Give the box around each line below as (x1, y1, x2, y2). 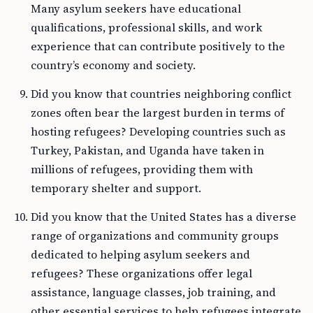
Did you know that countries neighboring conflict (31, 86, 291, 101)
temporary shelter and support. (31, 180, 201, 196)
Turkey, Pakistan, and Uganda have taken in (31, 143, 264, 158)
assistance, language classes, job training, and (31, 284, 276, 300)
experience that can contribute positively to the (31, 38, 285, 54)
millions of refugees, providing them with (31, 161, 253, 177)
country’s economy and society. (31, 57, 196, 73)
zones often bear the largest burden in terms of (31, 105, 284, 120)
